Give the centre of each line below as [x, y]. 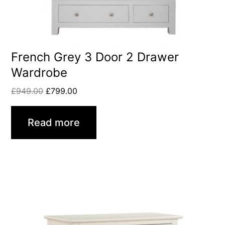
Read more [54, 122]
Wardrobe [39, 72]
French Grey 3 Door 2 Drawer [95, 57]
